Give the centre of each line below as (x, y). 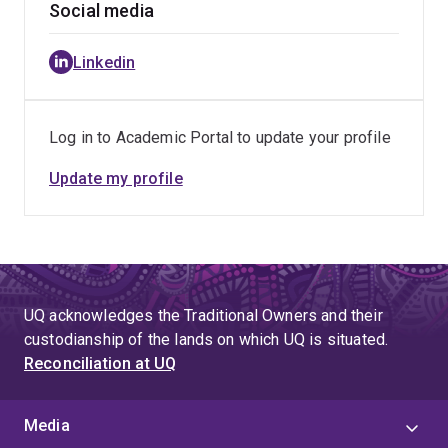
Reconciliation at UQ (100, 363)
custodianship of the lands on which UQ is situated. (206, 339)
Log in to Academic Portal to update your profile (220, 137)
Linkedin (104, 62)
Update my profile (116, 178)
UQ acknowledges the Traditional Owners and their (203, 315)
